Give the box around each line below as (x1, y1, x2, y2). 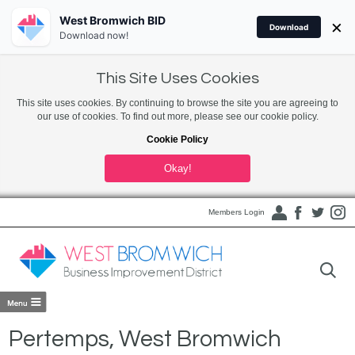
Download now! (59, 29, 128, 41)
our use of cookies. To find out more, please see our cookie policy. (36, 111, 319, 122)
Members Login (208, 208, 265, 216)
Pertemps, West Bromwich (9, 327, 282, 351)
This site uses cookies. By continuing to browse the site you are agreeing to (17, 97, 338, 109)
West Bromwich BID (59, 13, 166, 27)
